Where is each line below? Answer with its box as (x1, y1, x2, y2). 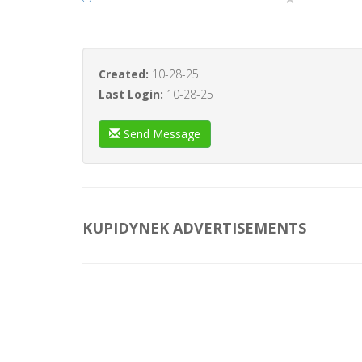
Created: (99, 66, 152, 82)
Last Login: (99, 86, 166, 102)
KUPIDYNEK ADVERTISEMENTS (82, 218, 306, 238)
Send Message (120, 126, 200, 141)
